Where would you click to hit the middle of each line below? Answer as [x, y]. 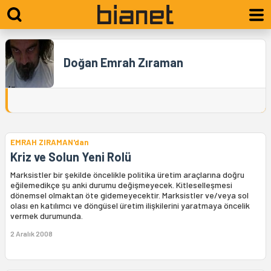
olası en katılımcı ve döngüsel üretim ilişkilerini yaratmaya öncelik [130, 205]
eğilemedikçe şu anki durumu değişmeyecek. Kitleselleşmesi [121, 185]
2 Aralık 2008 [31, 233]
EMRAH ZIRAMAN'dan [49, 142]
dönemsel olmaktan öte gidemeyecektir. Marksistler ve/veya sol [129, 195]
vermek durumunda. [47, 216]
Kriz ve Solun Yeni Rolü [71, 157]
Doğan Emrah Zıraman [123, 62]
